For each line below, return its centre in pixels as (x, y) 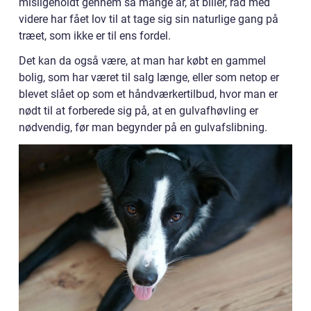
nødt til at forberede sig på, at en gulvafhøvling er (138, 111)
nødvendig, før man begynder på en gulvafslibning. (143, 128)
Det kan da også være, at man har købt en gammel (142, 61)
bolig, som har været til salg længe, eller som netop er (149, 78)
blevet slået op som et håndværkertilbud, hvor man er (148, 94)
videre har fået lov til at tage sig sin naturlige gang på (149, 19)
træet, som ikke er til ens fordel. (95, 36)
